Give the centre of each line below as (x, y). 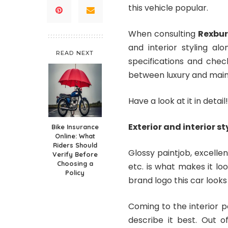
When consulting (163, 34)
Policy (75, 172)
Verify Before (75, 154)
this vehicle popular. (168, 8)
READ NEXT (75, 53)
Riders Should (75, 145)
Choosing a (75, 163)
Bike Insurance (75, 126)
